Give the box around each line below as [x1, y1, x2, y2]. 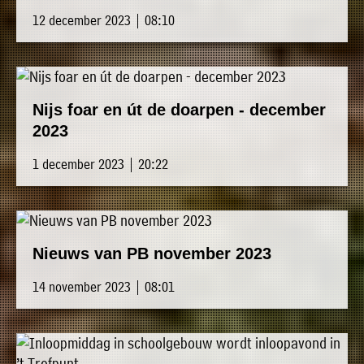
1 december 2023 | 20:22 [32, 155, 168, 173]
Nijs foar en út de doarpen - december [32, 101, 326, 119]
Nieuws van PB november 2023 [32, 245, 271, 263]
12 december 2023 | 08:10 [32, 11, 175, 29]
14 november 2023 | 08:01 [32, 278, 175, 296]
